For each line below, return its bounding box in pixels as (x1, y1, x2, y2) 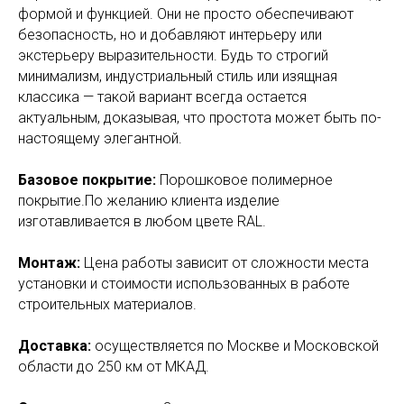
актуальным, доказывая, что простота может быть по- (18, 109, 381, 127)
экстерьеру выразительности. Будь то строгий (18, 47, 328, 65)
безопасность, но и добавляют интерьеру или (18, 26, 322, 44)
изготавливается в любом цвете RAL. (18, 213, 266, 231)
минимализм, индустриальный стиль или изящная (18, 68, 337, 86)
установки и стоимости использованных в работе (18, 275, 350, 293)
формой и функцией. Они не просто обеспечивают (18, 5, 353, 23)
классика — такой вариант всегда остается (18, 88, 307, 106)
